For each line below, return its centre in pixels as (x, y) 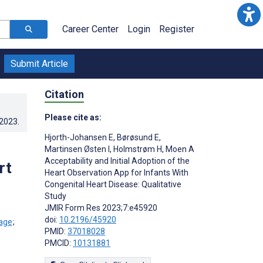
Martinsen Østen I (77, 149)
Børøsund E (137, 137)
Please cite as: (73, 117)
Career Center (90, 29)
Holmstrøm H (137, 149)
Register (177, 29)
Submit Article (39, 64)
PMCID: (59, 243)
